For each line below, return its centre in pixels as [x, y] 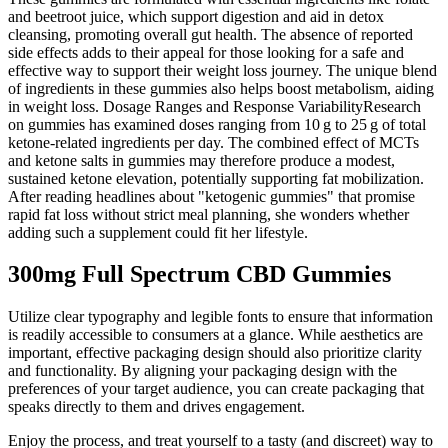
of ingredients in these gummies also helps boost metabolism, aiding [221, 88]
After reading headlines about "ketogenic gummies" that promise [211, 196]
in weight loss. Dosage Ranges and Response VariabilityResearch [214, 106]
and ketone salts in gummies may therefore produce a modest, [201, 160]
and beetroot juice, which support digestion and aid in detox [196, 16]
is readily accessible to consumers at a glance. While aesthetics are [215, 335]
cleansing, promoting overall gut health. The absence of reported [210, 34]
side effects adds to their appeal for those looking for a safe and [206, 52]
